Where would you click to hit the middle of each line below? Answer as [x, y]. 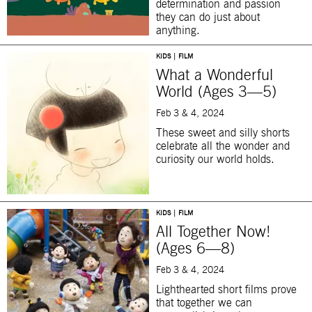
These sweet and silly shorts [223, 133]
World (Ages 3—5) [216, 93]
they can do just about [208, 18]
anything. [178, 31]
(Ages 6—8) [195, 250]
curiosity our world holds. [215, 160]
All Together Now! [213, 233]
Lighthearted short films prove [226, 290]
